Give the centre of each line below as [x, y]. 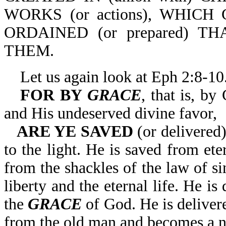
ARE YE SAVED [75, 131]
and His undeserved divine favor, [110, 113]
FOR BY [54, 95]
